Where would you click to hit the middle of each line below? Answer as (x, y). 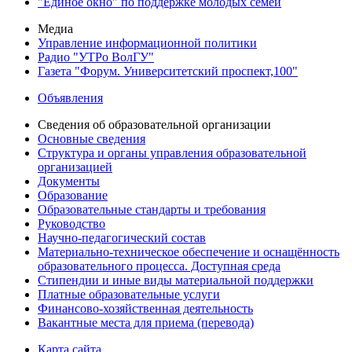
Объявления (70, 98)
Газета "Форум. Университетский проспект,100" (168, 71)
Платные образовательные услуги (129, 295)
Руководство (71, 224)
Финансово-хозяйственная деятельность (145, 309)
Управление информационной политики (147, 43)
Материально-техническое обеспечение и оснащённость (189, 252)
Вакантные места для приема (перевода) (146, 323)
